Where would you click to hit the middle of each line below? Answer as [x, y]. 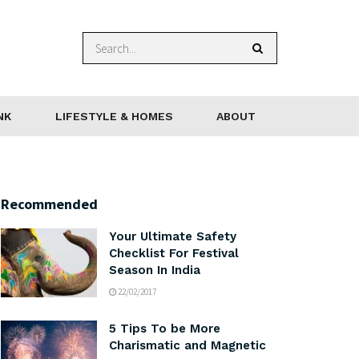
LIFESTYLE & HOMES [114, 116]
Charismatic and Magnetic [188, 345]
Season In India [155, 270]
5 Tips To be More [165, 329]
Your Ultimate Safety [173, 236]
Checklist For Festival [174, 253]
